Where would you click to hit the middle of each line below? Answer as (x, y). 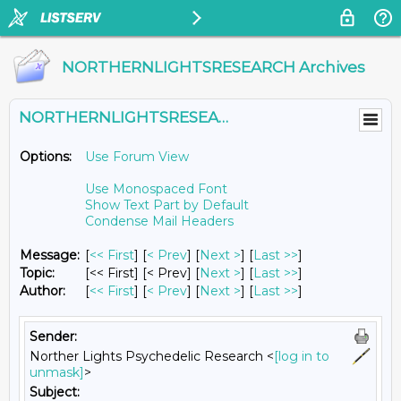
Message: (50, 255)
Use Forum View (137, 157)
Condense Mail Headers (159, 221)
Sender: (53, 337)
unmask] (57, 372)
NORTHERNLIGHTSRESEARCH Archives (213, 67)
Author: (43, 291)
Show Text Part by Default (167, 205)
